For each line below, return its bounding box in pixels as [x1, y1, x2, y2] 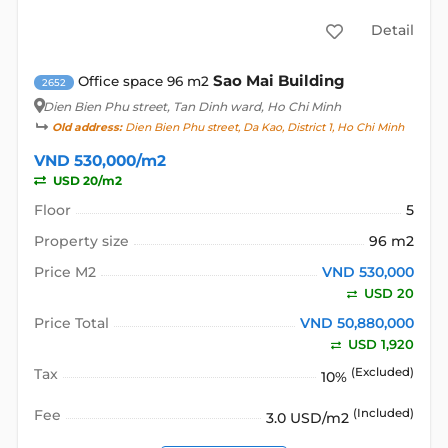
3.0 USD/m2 [266, 408, 354, 427]
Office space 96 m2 [77, 72, 209, 89]
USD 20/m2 [49, 172, 122, 188]
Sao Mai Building [212, 70, 345, 90]
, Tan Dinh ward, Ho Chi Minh [166, 98, 341, 114]
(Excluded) [351, 364, 415, 379]
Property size [33, 231, 129, 250]
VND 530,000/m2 [33, 150, 166, 170]
